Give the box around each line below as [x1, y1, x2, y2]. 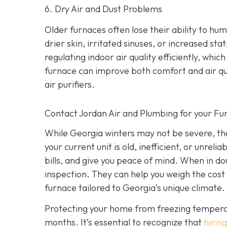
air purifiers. [45, 78, 95, 90]
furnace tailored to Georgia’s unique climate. [45, 181, 225, 194]
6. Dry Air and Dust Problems [45, 3, 162, 15]
